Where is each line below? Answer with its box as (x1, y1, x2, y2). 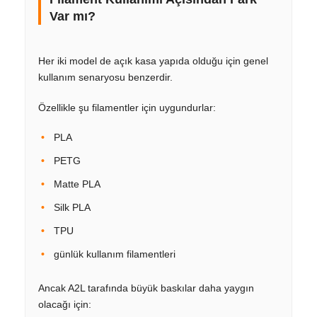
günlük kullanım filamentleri (54, 248, 175, 260)
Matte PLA (54, 178, 100, 190)
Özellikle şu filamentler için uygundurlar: (38, 101, 216, 113)
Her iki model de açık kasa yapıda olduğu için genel (38, 54, 268, 67)
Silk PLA (54, 201, 91, 213)
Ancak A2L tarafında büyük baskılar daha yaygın (38, 282, 254, 294)
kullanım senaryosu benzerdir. (38, 71, 173, 83)
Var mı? (50, 8, 96, 23)
